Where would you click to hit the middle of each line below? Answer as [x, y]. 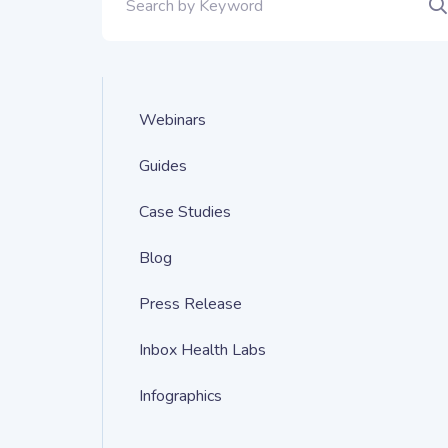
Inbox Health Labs [202, 350]
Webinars [172, 120]
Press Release [190, 304]
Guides [163, 166]
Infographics [180, 396]
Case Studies [185, 212]
